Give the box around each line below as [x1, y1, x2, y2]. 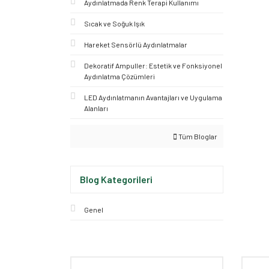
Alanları [84, 104, 108, 112]
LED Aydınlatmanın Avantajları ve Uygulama [84, 93, 222, 101]
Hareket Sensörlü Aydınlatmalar [84, 40, 187, 49]
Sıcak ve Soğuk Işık [84, 19, 145, 28]
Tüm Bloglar [177, 132, 217, 141]
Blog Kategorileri [80, 174, 153, 185]
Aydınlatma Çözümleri [84, 72, 155, 80]
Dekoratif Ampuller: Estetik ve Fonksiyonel [84, 61, 222, 70]
